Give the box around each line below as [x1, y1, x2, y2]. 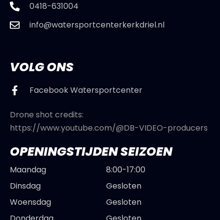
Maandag [10, 164, 46, 175]
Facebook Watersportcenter [29, 84, 142, 96]
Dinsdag [10, 180, 41, 192]
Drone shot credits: [10, 109, 83, 121]
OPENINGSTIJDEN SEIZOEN [10, 142, 172, 160]
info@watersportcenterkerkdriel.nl [29, 19, 165, 31]
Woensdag [10, 196, 51, 208]
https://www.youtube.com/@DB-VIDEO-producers [10, 122, 208, 134]
